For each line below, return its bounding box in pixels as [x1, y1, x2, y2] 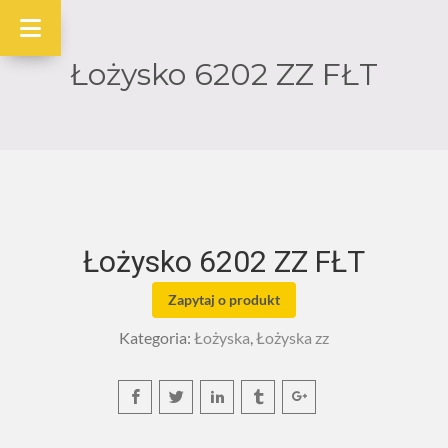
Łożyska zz [256, 328, 329, 347]
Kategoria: [119, 328, 194, 347]
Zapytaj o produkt [168, 291, 280, 308]
